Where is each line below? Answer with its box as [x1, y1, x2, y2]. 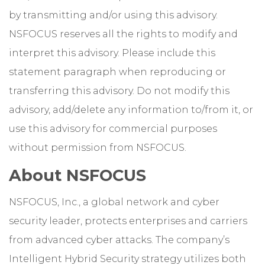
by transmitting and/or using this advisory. [9, 9, 218, 21]
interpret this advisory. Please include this [9, 47, 215, 59]
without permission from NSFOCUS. [9, 142, 186, 154]
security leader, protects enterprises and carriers [9, 215, 247, 227]
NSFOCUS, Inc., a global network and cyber [9, 196, 219, 208]
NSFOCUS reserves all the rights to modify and [9, 28, 238, 40]
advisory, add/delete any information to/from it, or [9, 104, 253, 116]
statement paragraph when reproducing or [9, 66, 226, 78]
